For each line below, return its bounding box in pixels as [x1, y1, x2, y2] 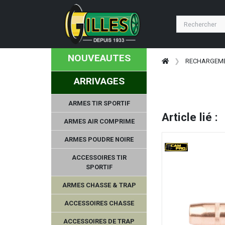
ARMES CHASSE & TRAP [62, 181, 136, 189]
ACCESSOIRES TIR [71, 153, 127, 161]
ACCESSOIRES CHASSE [64, 199, 134, 207]
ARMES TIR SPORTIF [68, 99, 130, 107]
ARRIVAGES [73, 75, 125, 87]
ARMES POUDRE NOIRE [64, 135, 134, 143]
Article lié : [162, 110, 218, 124]
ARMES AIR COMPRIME [63, 117, 135, 125]
